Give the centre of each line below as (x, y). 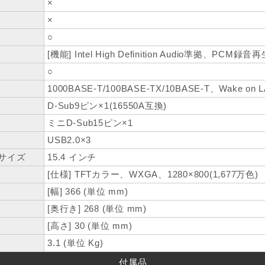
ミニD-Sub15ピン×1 (90, 123)
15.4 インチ (72, 157)
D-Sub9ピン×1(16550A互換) (107, 106)
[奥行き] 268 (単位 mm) (97, 209)
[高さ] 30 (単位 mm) (90, 226)
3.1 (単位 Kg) (75, 243)
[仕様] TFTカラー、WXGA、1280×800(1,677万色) (153, 174)
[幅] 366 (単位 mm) (88, 192)
